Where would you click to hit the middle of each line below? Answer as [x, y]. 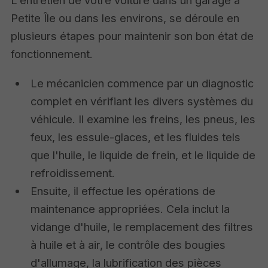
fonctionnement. [52, 54]
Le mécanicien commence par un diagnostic [142, 83]
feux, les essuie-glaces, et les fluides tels [136, 137]
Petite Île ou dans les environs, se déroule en [125, 18]
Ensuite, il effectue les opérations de [123, 191]
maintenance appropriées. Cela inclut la [130, 208]
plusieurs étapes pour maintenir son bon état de [133, 36]
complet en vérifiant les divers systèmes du [142, 101]
